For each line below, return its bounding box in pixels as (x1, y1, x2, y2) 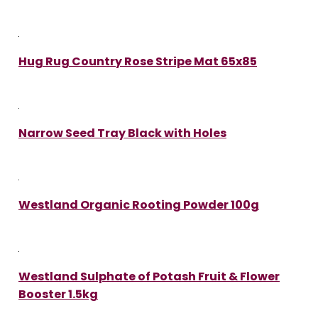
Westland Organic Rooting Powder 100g (18, 196, 259, 213)
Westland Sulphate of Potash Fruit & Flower (18, 268, 280, 285)
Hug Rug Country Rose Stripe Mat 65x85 (18, 53, 257, 70)
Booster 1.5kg (18, 285, 98, 302)
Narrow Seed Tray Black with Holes (18, 124, 226, 141)
